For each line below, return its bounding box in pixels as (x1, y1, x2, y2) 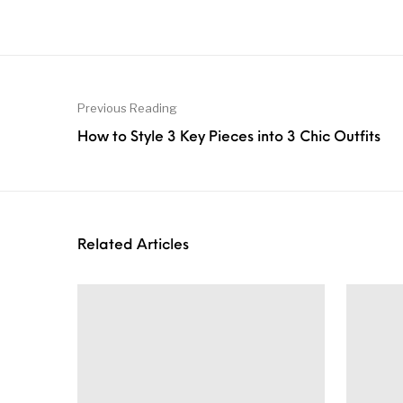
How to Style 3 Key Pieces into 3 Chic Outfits (77, 130, 381, 145)
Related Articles (77, 237, 189, 253)
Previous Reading (77, 100, 177, 115)
